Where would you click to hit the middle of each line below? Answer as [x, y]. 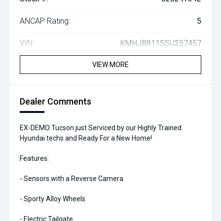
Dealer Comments [55, 101]
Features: [34, 158]
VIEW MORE [110, 65]
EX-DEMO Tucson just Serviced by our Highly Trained [101, 128]
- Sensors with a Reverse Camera [72, 179]
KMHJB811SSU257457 [161, 43]
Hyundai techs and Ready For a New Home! [86, 138]
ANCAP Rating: [45, 21]
